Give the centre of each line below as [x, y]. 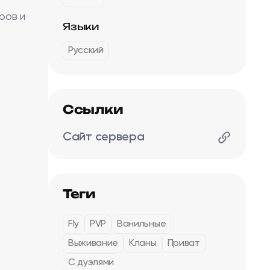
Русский [86, 51]
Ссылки [93, 109]
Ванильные [142, 224]
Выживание [93, 243]
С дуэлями [91, 263]
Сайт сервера [104, 137]
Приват [184, 243]
